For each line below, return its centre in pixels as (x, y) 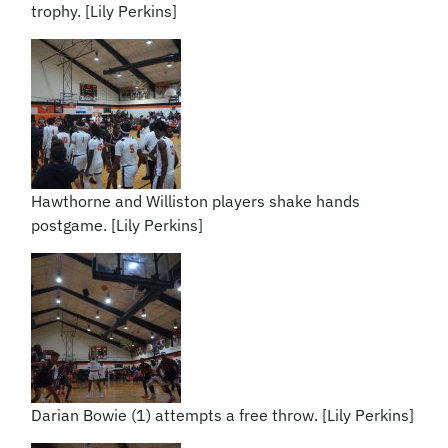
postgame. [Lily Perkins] (117, 224)
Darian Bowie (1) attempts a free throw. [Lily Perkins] (223, 414)
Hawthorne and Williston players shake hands (196, 200)
